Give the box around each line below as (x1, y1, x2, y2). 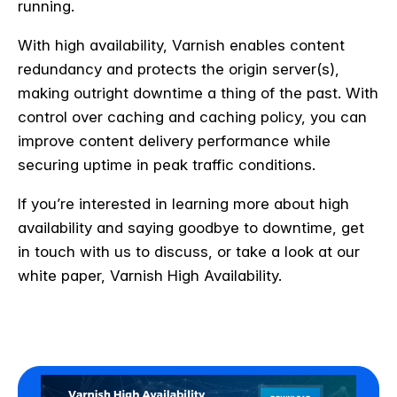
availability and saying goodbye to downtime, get (18, 218, 364, 237)
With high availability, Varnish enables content (18, 35, 345, 54)
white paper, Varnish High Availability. (18, 266, 282, 284)
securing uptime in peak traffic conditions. (18, 155, 315, 174)
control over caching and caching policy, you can (18, 107, 367, 126)
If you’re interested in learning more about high (18, 194, 349, 213)
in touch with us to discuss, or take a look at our (18, 242, 360, 261)
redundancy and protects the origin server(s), (18, 59, 339, 78)
